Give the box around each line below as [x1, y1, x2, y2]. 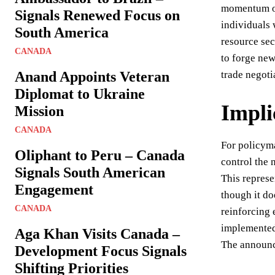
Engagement [15, 182, 93, 198]
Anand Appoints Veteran [15, 69, 169, 85]
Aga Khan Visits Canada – [15, 226, 180, 242]
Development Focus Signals [15, 243, 187, 259]
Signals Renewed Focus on [15, 7, 180, 23]
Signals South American [15, 165, 165, 180]
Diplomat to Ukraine [15, 86, 145, 102]
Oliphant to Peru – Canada [15, 147, 185, 163]
